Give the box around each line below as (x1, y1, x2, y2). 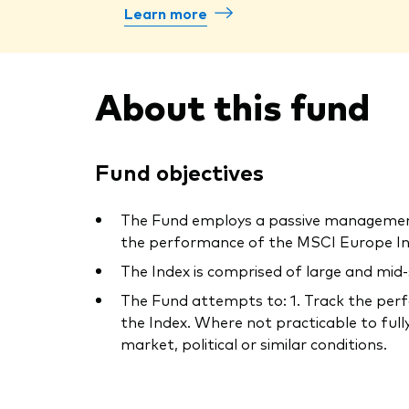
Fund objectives (95, 156, 264, 187)
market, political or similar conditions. (121, 333, 387, 354)
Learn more (124, 3, 207, 23)
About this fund (95, 79, 370, 131)
